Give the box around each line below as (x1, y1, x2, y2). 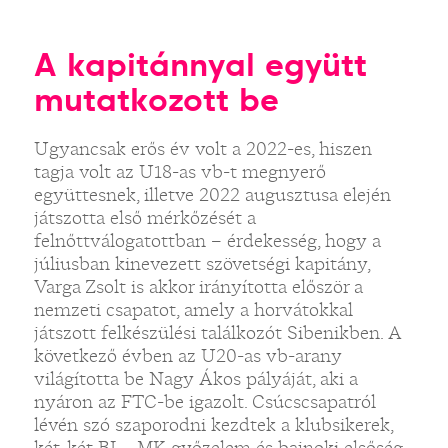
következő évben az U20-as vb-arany (33, 343, 342, 368)
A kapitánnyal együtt (33, 44, 367, 85)
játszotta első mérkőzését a (33, 205, 256, 230)
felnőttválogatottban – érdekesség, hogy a (33, 228, 381, 253)
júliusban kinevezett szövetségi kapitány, (33, 251, 370, 276)
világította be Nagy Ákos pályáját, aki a (33, 366, 358, 391)
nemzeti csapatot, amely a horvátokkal (33, 297, 353, 322)
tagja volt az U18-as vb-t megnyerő (33, 159, 326, 184)
